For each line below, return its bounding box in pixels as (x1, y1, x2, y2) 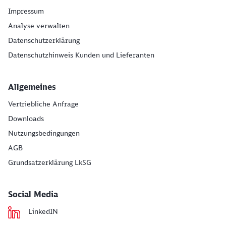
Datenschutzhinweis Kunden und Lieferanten (8, 50, 154, 60)
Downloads (8, 114, 44, 123)
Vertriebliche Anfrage (8, 99, 79, 108)
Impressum (8, 6, 44, 16)
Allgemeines (8, 81, 56, 92)
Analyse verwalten (8, 21, 70, 30)
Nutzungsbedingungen (8, 128, 80, 138)
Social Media (8, 189, 58, 199)
